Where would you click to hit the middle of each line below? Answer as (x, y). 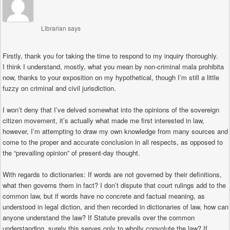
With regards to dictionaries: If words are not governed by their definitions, (112, 175)
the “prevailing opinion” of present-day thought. (71, 153)
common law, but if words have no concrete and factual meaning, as (104, 196)
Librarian (54, 28)
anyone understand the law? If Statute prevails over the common (99, 218)
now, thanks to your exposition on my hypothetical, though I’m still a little (111, 77)
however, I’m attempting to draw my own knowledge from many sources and (115, 131)
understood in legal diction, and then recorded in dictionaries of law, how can (116, 207)
